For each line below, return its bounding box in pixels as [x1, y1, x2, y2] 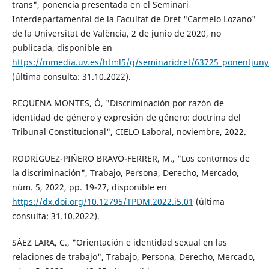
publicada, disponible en [11, 42, 112, 54]
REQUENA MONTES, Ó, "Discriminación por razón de [11, 97, 224, 109]
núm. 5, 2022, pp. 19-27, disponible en [11, 181, 167, 193]
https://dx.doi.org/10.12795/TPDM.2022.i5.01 [11, 196, 193, 208]
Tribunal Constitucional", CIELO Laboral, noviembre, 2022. [11, 126, 246, 138]
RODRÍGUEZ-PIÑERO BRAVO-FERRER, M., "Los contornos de [11, 153, 250, 165]
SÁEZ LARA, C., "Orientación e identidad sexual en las [11, 237, 227, 249]
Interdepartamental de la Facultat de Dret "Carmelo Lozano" [11, 13, 256, 25]
